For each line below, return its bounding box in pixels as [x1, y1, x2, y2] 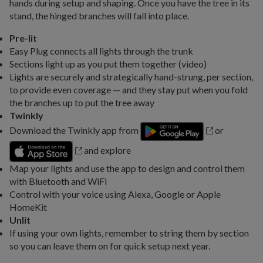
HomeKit [9, 201, 47, 213]
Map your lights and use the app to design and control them [9, 163, 245, 174]
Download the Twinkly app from [9, 124, 140, 136]
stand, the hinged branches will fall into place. [9, 10, 189, 22]
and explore [82, 144, 131, 156]
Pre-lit [9, 32, 37, 44]
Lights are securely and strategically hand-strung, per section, [9, 71, 253, 83]
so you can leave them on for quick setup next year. [9, 240, 210, 252]
